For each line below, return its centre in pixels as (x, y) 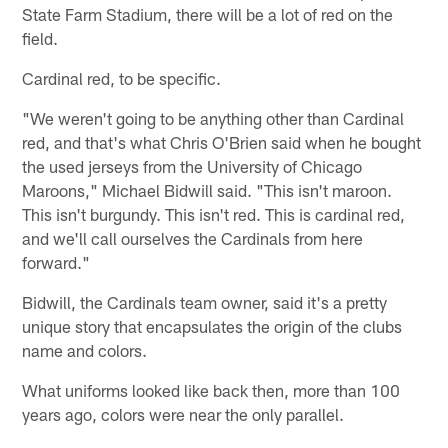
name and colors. (85, 349)
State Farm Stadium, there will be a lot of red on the (208, 13)
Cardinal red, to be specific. (122, 77)
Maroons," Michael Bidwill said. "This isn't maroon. (207, 189)
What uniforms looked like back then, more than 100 (211, 389)
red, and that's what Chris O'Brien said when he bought (222, 141)
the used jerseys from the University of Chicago (192, 165)
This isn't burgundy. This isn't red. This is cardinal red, (214, 213)
